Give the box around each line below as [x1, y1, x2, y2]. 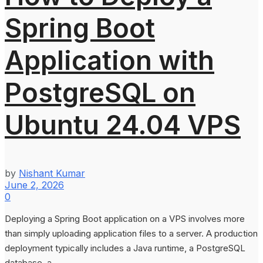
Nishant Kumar [19, 167, 85, 179]
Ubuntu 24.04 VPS [5, 108, 241, 141]
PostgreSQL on [5, 76, 195, 109]
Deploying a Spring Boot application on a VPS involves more [5, 213, 245, 224]
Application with [5, 43, 214, 76]
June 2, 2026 [5, 178, 64, 191]
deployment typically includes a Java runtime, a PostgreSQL [5, 242, 245, 254]
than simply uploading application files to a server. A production [5, 227, 258, 239]
